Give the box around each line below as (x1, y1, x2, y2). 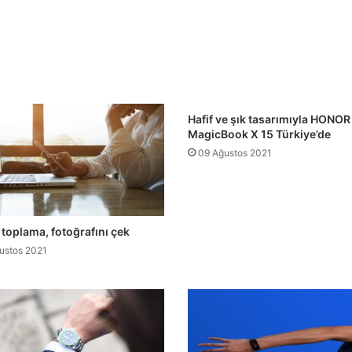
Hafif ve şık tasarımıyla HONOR (188, 112, 350, 126)
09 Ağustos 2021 (198, 146, 272, 159)
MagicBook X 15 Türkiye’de (188, 126, 331, 141)
